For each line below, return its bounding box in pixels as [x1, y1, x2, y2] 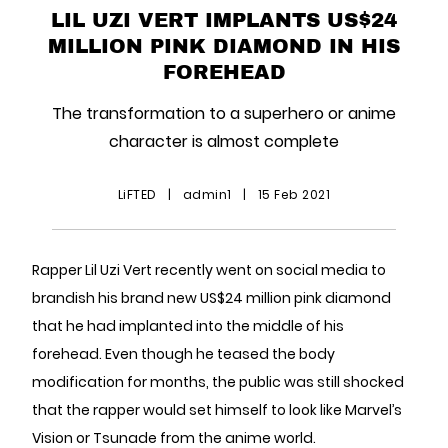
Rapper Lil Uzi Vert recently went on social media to [32, 260, 386, 280]
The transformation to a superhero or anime [52, 102, 396, 125]
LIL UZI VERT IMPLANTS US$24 [51, 5, 397, 33]
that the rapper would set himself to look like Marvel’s [32, 400, 402, 420]
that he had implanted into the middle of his [32, 316, 344, 336]
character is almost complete [109, 130, 339, 153]
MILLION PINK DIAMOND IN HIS [48, 31, 400, 59]
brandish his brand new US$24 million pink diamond [32, 288, 391, 308]
